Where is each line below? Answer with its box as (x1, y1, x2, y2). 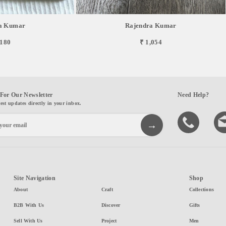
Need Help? (178, 91, 209, 99)
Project (101, 218, 117, 224)
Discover (101, 202, 121, 208)
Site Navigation (13, 175, 55, 182)
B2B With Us (13, 202, 44, 208)
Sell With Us (13, 218, 43, 224)
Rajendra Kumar (125, 22, 177, 30)
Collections (189, 187, 214, 193)
